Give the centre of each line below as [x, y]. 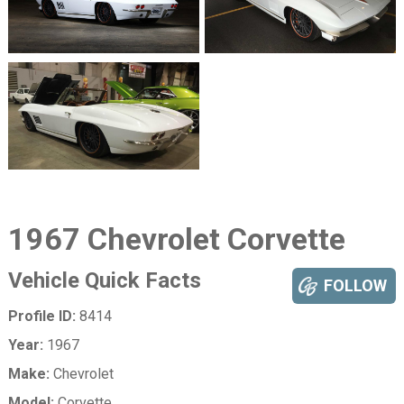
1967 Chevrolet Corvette [176, 239]
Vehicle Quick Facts [104, 280]
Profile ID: [41, 316]
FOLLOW [356, 285]
